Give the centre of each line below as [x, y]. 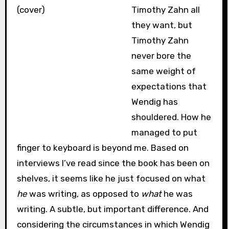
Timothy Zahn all [166, 10]
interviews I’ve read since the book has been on [113, 163]
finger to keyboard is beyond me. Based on [102, 148]
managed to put [165, 133]
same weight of [164, 71]
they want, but [162, 25]
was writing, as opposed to [84, 194]
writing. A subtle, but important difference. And [112, 209]
